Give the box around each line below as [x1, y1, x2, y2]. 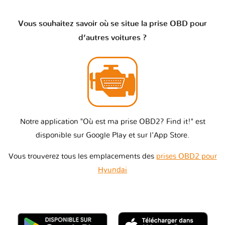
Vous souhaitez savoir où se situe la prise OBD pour [18, 19, 207, 28]
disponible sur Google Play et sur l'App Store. [36, 131, 189, 139]
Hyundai [98, 166, 127, 174]
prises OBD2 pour [156, 152, 217, 160]
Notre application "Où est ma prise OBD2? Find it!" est [20, 118, 205, 126]
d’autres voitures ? [78, 33, 147, 42]
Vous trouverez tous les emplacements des [8, 152, 156, 160]
